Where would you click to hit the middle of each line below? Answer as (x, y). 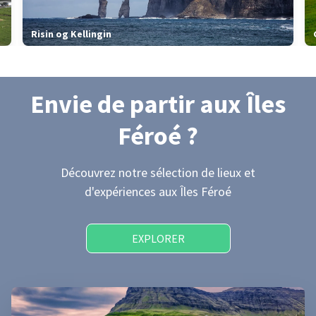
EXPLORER (158, 238)
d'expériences (122, 192)
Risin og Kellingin (71, 34)
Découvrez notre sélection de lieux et (158, 172)
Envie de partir (115, 104)
